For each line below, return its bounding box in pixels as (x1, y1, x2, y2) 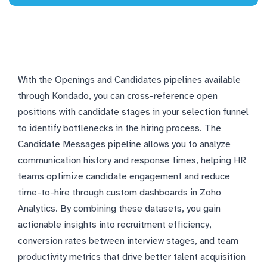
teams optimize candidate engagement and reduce (18, 170, 230, 183)
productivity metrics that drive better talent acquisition (18, 251, 246, 263)
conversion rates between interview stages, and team (18, 235, 238, 247)
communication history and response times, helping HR (18, 154, 246, 167)
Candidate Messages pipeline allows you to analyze (18, 138, 231, 151)
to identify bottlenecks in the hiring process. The (18, 122, 221, 135)
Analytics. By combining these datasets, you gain (18, 203, 221, 215)
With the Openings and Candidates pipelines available (18, 74, 241, 86)
